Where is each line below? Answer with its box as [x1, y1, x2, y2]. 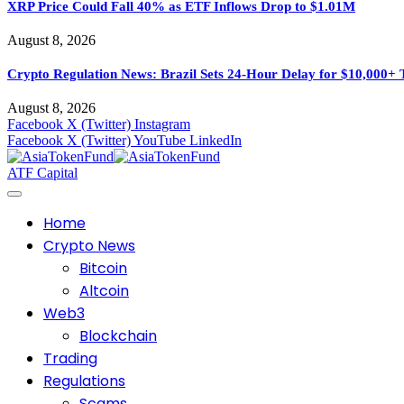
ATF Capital [7, 165, 78, 181]
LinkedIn [189, 133, 242, 149]
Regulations [43, 371, 125, 392]
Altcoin [79, 280, 129, 302]
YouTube [133, 133, 186, 149]
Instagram [134, 116, 190, 133]
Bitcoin [79, 258, 127, 280]
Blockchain [79, 326, 157, 347]
